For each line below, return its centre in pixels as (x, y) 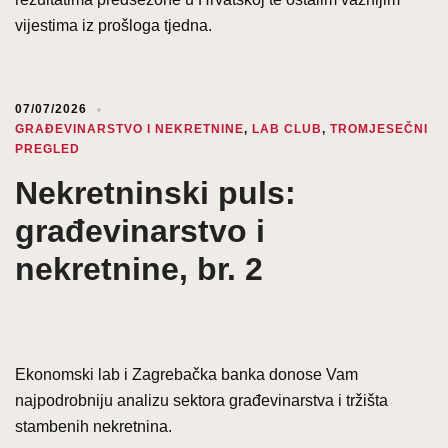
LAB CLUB (287, 128)
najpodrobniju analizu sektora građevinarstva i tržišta (201, 400)
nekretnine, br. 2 (139, 268)
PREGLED (47, 148)
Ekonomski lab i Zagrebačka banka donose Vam (186, 374)
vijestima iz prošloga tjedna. (113, 25)
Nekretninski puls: (155, 192)
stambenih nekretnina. (93, 426)
